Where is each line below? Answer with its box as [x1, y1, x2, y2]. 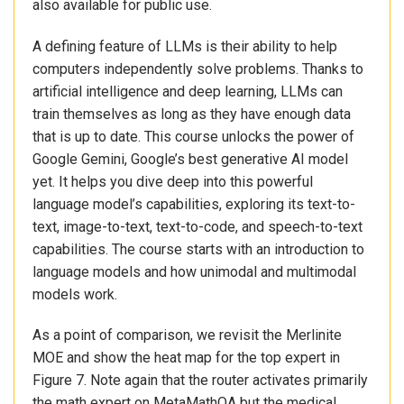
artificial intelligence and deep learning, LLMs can [32, 82, 343, 100]
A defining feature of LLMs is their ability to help [32, 37, 337, 55]
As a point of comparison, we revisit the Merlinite [32, 326, 342, 344]
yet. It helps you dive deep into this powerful [32, 172, 313, 190]
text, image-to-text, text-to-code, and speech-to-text [32, 217, 363, 235]
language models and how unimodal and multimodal [32, 262, 356, 280]
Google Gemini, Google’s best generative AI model [32, 150, 348, 168]
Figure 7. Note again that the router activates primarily [32, 372, 368, 390]
